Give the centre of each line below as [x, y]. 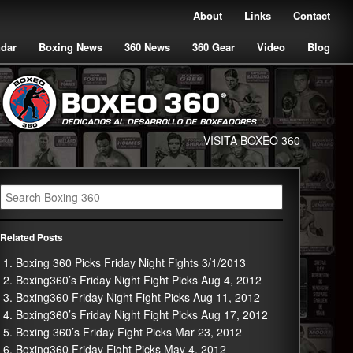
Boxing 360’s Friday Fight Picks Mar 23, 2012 [128, 332]
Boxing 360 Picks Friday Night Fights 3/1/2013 [130, 262]
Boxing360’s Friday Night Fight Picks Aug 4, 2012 [138, 280]
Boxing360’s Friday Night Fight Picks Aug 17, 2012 [141, 314]
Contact [312, 15]
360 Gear [214, 47]
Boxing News [71, 47]
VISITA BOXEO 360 [251, 140]
